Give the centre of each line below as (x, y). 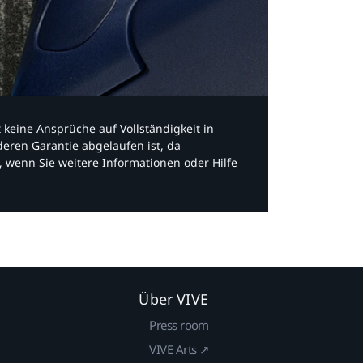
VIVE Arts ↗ (179, 349)
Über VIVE (173, 299)
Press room (179, 325)
